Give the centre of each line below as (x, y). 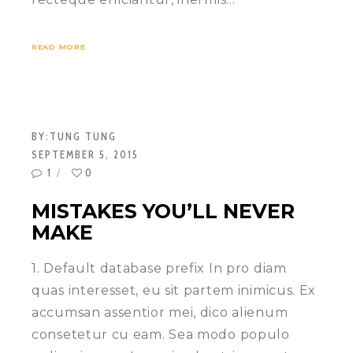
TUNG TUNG (83, 137)
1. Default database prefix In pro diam (159, 268)
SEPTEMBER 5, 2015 (85, 155)
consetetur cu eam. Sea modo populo (161, 334)
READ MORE (59, 47)
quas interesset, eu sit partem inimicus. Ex (174, 290)
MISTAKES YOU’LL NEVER (163, 212)
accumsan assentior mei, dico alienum (160, 312)
